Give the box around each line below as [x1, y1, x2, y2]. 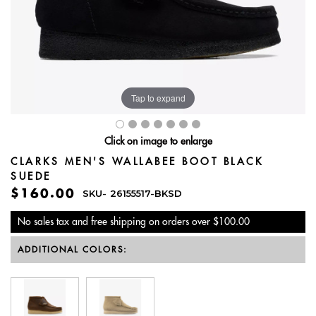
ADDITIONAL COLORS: [18, 244, 127, 255]
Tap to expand [130, 91, 186, 104]
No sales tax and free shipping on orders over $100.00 [18, 215, 250, 229]
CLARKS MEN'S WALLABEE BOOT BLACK [11, 155, 263, 169]
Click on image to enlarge [104, 135, 212, 148]
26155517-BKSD [109, 188, 182, 200]
